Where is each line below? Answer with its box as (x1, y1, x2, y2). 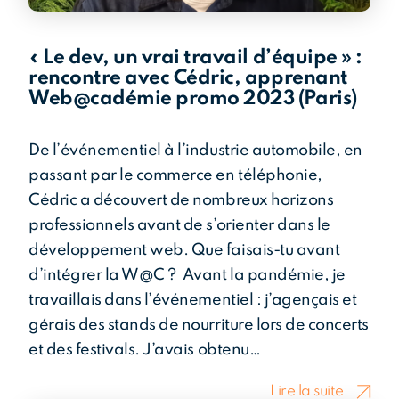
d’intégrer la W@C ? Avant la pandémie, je (28, 267, 346, 284)
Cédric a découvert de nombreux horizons (28, 192, 334, 209)
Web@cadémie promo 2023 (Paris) (28, 89, 357, 110)
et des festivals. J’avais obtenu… (28, 342, 261, 359)
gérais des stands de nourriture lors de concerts (28, 317, 369, 334)
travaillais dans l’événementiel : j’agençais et (28, 292, 357, 309)
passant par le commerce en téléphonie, (28, 167, 322, 184)
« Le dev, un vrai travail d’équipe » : (28, 48, 362, 69)
